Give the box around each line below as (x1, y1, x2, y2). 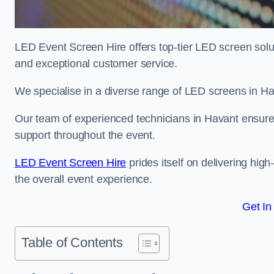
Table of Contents (21, 235, 123, 250)
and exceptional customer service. (15, 57, 178, 70)
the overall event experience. (15, 173, 152, 185)
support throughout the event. (15, 129, 158, 141)
